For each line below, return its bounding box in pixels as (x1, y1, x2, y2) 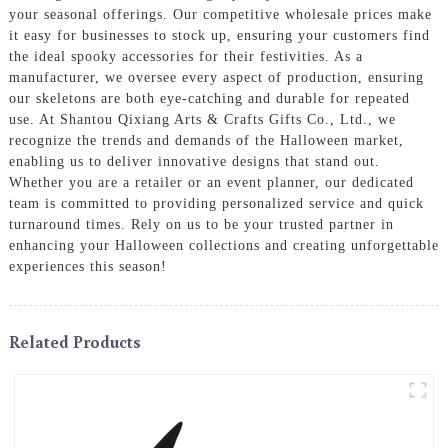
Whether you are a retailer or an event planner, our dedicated (8, 174, 414, 190)
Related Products (8, 329, 141, 353)
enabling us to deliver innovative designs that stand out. (8, 153, 380, 169)
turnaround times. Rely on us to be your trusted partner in (8, 216, 394, 232)
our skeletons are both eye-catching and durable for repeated (8, 90, 410, 106)
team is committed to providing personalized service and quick (8, 195, 424, 211)
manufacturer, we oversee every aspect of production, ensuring (8, 69, 424, 85)
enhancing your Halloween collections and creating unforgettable (8, 237, 439, 253)
